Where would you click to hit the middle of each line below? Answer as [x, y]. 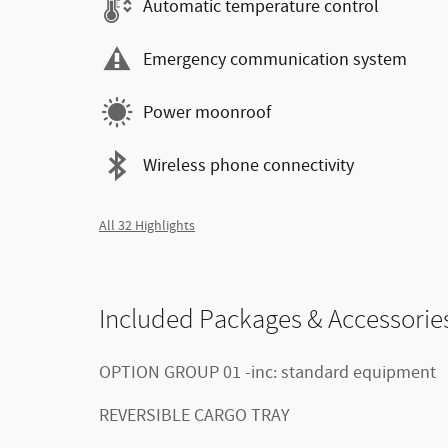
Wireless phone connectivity [248, 165]
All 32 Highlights [147, 226]
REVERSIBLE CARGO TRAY [194, 416]
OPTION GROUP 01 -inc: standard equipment [340, 373]
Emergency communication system [275, 59]
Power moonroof [207, 112]
